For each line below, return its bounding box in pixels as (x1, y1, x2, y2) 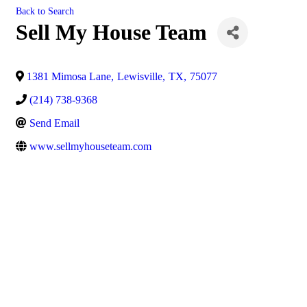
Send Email (29, 117, 79, 129)
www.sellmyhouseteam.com (29, 140, 151, 152)
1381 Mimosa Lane (27, 71, 111, 82)
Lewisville (117, 71, 162, 82)
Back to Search (16, 5, 74, 16)
